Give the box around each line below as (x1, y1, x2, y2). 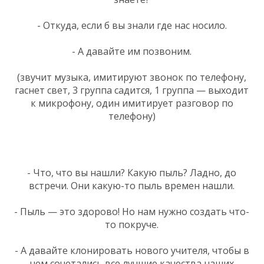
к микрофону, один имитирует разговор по (30, 96, 233, 110)
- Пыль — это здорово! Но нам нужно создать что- (14, 204, 249, 218)
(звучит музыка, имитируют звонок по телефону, (17, 70, 246, 84)
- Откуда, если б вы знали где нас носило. (37, 18, 227, 32)
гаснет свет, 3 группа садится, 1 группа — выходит (15, 83, 249, 97)
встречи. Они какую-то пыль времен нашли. (29, 179, 235, 192)
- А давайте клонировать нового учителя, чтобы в (14, 243, 249, 257)
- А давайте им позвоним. (72, 44, 192, 58)
